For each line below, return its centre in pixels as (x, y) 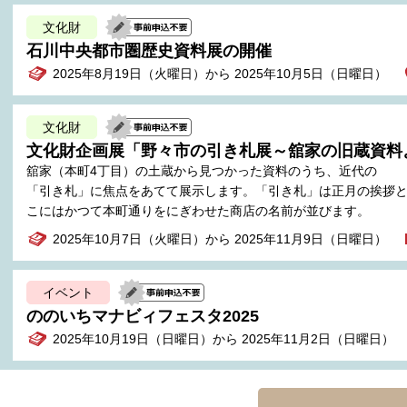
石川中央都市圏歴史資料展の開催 (149, 50)
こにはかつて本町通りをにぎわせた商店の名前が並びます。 (198, 211)
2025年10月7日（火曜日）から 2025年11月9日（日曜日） (220, 238)
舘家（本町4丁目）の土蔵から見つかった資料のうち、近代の (202, 171)
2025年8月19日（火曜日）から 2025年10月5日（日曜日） (220, 74)
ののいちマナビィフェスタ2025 (143, 316)
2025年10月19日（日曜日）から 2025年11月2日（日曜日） (223, 339)
